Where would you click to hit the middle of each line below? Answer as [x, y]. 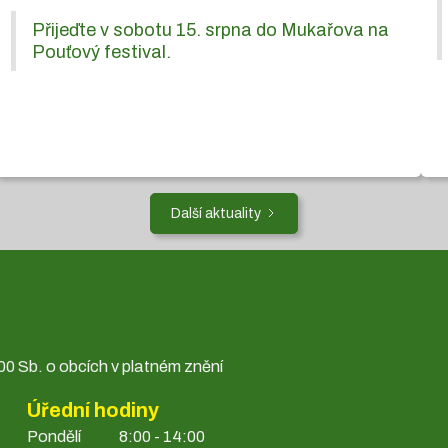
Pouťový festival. [101, 51]
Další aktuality [216, 213]
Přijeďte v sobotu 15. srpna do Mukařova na [210, 29]
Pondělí [54, 436]
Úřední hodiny [93, 409]
